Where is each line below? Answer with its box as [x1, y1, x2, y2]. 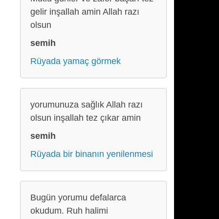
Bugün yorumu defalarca [30, 193, 126, 202]
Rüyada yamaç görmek [30, 56, 121, 66]
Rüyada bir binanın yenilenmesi [30, 149, 153, 159]
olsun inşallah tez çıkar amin [30, 113, 141, 123]
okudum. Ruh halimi [30, 206, 108, 216]
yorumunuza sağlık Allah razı [30, 100, 143, 109]
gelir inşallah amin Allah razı [30, 7, 139, 17]
